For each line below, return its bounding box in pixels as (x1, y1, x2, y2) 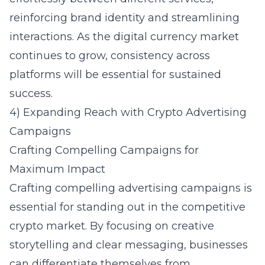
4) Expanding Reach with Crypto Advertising (9, 106, 247, 119)
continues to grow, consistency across (9, 49, 210, 62)
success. (9, 87, 53, 100)
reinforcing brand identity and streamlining (9, 11, 240, 24)
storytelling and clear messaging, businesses (9, 238, 248, 251)
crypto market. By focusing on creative (9, 219, 214, 232)
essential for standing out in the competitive (9, 201, 245, 214)
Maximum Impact (9, 163, 105, 176)
